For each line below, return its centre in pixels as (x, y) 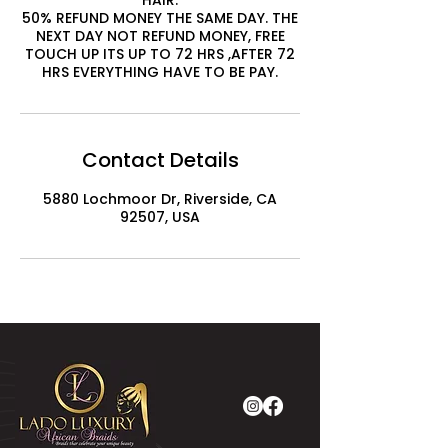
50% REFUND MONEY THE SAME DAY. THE (160, 18)
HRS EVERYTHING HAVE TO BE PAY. (160, 72)
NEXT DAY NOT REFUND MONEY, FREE (160, 36)
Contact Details (160, 160)
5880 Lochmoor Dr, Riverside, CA (160, 199)
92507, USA (160, 217)
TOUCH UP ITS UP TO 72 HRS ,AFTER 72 (160, 54)
